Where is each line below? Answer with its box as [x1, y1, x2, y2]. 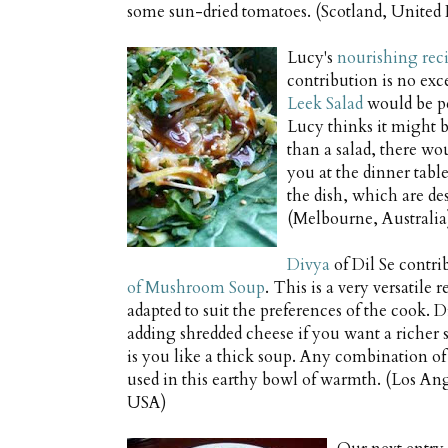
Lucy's [287, 47, 337, 70]
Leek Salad [287, 93, 363, 116]
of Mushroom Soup [127, 277, 265, 300]
